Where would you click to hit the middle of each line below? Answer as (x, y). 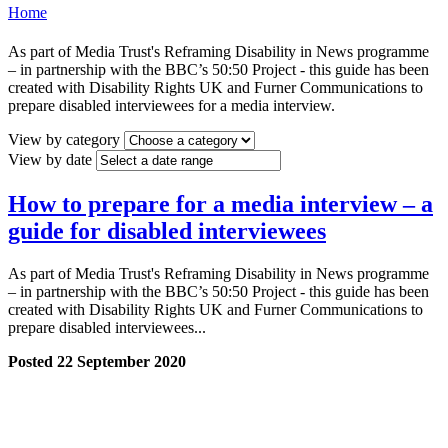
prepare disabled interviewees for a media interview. (171, 106)
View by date (50, 160)
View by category (64, 140)
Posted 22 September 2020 (97, 362)
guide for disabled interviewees (167, 231)
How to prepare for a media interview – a (220, 204)
